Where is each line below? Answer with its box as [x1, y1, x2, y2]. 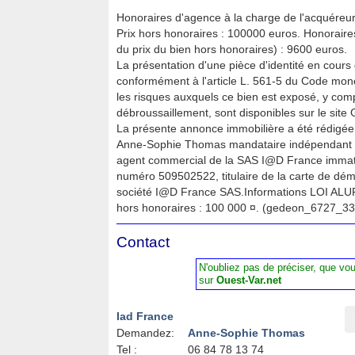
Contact [116, 234, 170, 250]
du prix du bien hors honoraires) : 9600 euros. [116, 43, 347, 55]
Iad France [116, 310, 174, 323]
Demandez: [116, 326, 174, 339]
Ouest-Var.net [216, 274, 281, 286]
